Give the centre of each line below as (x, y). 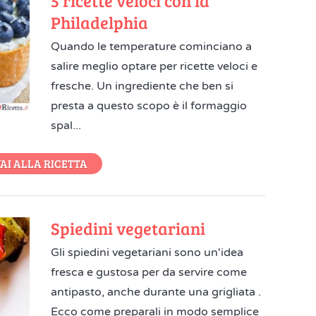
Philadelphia (100, 22)
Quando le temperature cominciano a (152, 47)
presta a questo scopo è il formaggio (149, 106)
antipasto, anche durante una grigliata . (156, 292)
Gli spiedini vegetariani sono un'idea (147, 253)
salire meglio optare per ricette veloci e (154, 66)
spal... (66, 126)
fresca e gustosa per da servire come (149, 272)
